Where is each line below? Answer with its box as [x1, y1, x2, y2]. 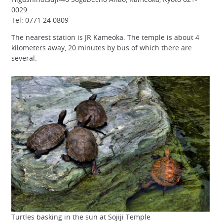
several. [11, 53, 37, 63]
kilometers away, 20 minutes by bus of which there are [11, 42, 192, 52]
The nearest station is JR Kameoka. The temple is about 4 [11, 32, 199, 42]
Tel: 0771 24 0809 [11, 15, 69, 25]
